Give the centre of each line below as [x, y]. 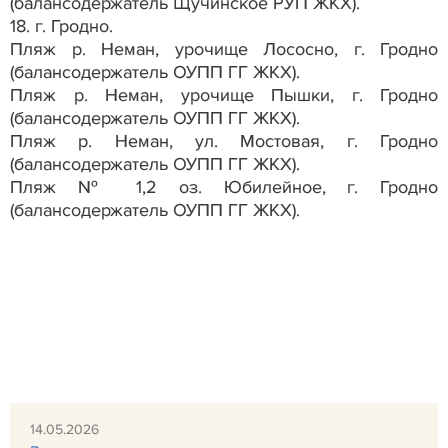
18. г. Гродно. [61, 25]
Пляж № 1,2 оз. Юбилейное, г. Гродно [224, 186]
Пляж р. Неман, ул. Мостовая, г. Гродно [224, 140]
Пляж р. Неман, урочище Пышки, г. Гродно [224, 94]
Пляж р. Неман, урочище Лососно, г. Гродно [224, 48]
